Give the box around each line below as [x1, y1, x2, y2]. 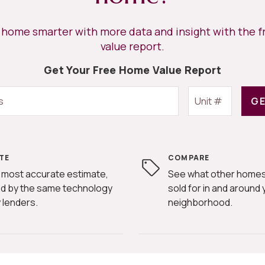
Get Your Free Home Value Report [44, 62, 221, 77]
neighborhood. [167, 195, 232, 209]
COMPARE [167, 152, 210, 163]
